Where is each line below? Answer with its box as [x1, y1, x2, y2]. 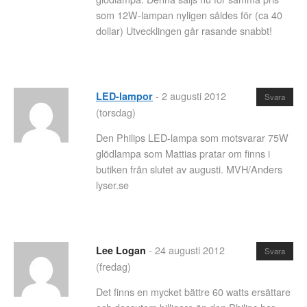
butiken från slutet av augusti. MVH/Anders [96, 162, 282, 177]
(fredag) [96, 258, 131, 273]
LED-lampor [96, 89, 153, 103]
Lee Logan [96, 243, 146, 257]
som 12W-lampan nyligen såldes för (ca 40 [96, 8, 282, 23]
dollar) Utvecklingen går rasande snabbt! [96, 23, 272, 38]
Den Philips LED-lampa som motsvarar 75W [96, 130, 288, 145]
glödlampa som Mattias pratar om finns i [96, 146, 270, 161]
